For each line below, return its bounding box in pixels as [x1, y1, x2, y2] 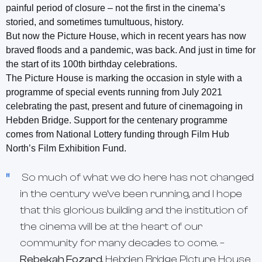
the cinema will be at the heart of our [20, 220, 202, 233]
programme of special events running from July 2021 [6, 87, 222, 98]
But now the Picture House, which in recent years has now [6, 31, 246, 42]
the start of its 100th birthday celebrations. [6, 59, 177, 70]
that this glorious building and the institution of [20, 204, 248, 217]
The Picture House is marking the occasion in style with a [6, 73, 242, 84]
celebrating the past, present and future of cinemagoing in [6, 101, 243, 112]
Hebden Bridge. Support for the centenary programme [6, 115, 227, 126]
